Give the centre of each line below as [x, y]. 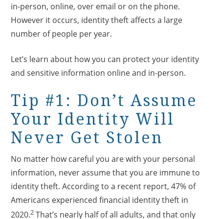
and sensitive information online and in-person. [99, 73]
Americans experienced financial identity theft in [100, 200]
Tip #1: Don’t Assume [104, 101]
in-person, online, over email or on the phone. [96, 7]
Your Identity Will [93, 120]
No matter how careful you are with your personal [103, 159]
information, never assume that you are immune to [106, 173]
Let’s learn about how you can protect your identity [105, 59]
